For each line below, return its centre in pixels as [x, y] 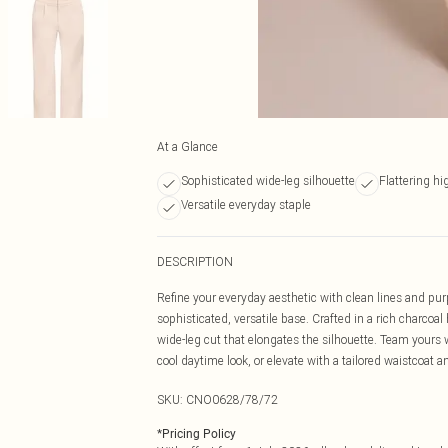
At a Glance [187, 146]
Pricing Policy [199, 434]
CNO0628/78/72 [232, 399]
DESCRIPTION [195, 261]
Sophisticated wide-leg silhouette [268, 180]
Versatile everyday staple [246, 204]
